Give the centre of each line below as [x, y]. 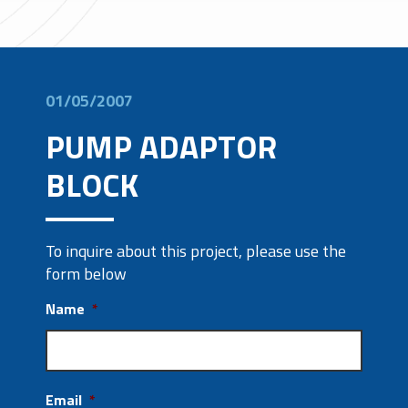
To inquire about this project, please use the [196, 251]
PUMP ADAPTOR [161, 147]
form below [86, 274]
